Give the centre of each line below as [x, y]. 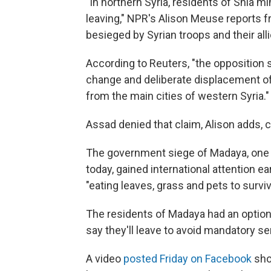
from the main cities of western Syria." [178, 96]
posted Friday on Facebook [188, 259]
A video [105, 259]
